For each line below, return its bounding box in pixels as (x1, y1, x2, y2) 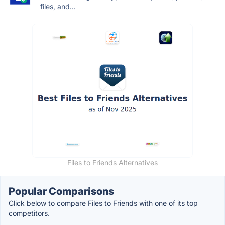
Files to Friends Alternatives (67, 158, 158, 167)
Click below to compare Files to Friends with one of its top (9, 198, 198, 207)
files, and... (40, 2, 76, 11)
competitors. (9, 208, 50, 217)
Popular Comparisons (9, 185, 114, 197)
